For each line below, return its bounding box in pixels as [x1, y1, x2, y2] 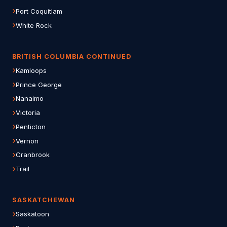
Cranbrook [16, 150, 50, 159]
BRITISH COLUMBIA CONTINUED [12, 52, 131, 60]
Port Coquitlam [16, 7, 62, 15]
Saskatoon [16, 210, 49, 218]
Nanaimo [16, 94, 44, 103]
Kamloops [16, 66, 47, 74]
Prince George [16, 80, 62, 89]
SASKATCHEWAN [12, 196, 75, 204]
